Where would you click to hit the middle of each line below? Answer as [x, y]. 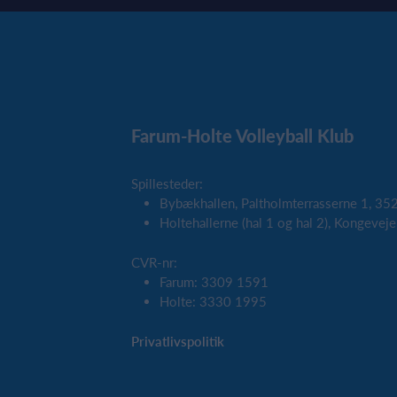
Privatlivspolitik [178, 341]
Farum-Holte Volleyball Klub [242, 136]
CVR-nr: [154, 262]
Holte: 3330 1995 [213, 302]
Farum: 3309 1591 [214, 282]
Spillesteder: [167, 183]
